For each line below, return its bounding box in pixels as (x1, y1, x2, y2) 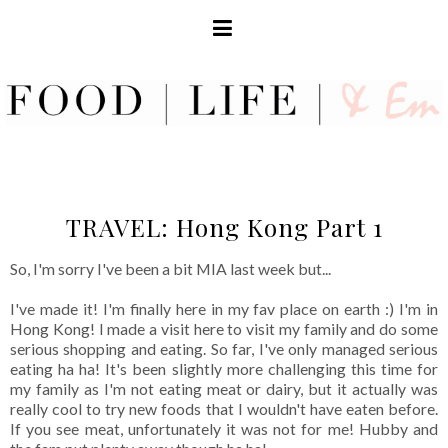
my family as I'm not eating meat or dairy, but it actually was (10, 379, 438, 399)
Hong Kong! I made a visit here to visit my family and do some (10, 319, 438, 339)
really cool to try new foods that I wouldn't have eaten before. (10, 399, 438, 419)
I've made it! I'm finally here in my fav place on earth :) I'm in (10, 299, 438, 319)
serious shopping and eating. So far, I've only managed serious (10, 339, 438, 359)
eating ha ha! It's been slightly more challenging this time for (10, 359, 438, 379)
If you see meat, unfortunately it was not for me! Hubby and (10, 419, 438, 439)
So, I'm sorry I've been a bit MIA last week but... (10, 259, 331, 279)
